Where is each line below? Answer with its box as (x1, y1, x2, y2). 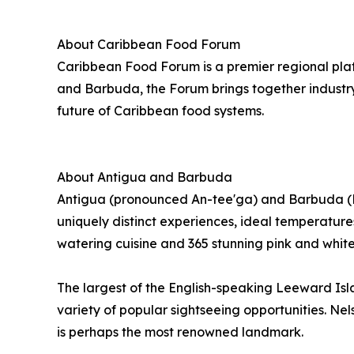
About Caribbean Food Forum (57, 36, 240, 52)
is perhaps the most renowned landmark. (57, 324, 303, 340)
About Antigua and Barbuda (57, 169, 232, 185)
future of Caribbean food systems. (57, 103, 264, 119)
